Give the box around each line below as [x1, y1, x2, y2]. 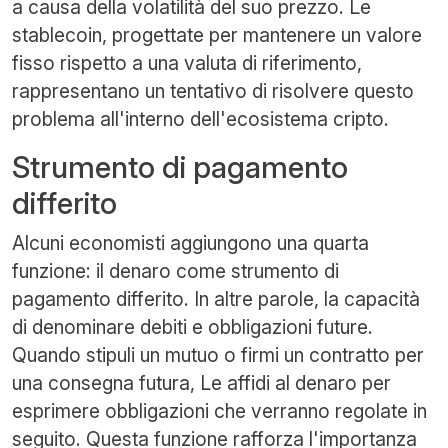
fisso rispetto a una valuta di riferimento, [12, 50, 362, 75]
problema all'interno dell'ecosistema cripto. [12, 106, 389, 131]
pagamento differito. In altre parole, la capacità [12, 286, 420, 311]
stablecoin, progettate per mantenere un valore [12, 22, 422, 47]
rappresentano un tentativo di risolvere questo [12, 78, 414, 103]
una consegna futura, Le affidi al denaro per [12, 370, 391, 395]
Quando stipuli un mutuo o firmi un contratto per [12, 342, 424, 367]
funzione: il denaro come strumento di [12, 258, 339, 283]
